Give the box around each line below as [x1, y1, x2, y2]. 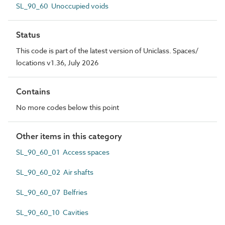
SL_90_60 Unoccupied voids [16, 1, 108, 11]
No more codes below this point [16, 102, 119, 112]
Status [16, 30, 40, 40]
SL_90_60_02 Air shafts [16, 167, 93, 177]
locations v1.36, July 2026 [16, 58, 98, 67]
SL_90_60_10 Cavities [16, 207, 88, 217]
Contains [16, 86, 50, 96]
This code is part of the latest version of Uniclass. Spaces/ [16, 46, 198, 55]
